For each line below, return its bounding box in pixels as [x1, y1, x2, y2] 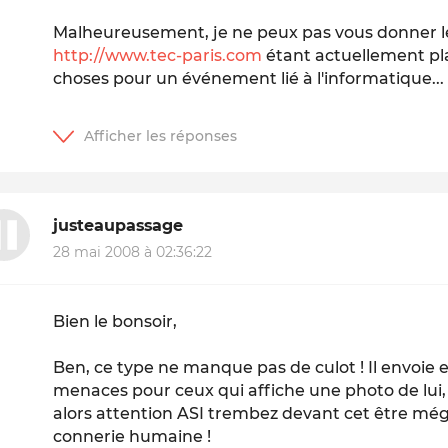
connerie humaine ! [53, 426, 212, 446]
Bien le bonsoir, [53, 311, 178, 331]
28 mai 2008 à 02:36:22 [53, 242, 213, 261]
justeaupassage [53, 216, 184, 236]
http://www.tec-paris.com [53, 45, 263, 65]
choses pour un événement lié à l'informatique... [53, 68, 445, 88]
